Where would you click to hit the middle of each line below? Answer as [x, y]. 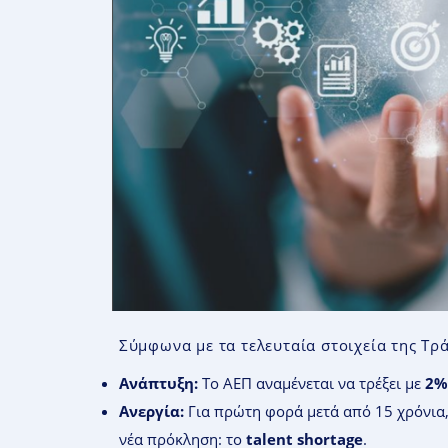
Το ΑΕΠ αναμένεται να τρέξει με [311, 382]
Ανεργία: [151, 410]
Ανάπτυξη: [158, 382]
